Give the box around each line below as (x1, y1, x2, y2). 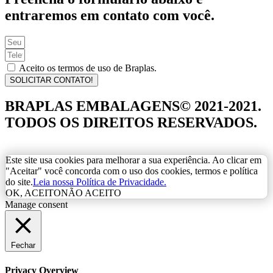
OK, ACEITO (5, 188, 61, 199)
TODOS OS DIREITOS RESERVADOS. (5, 115, 257, 131)
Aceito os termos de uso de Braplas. (19, 62, 157, 73)
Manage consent (5, 199, 68, 210)
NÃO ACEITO (61, 188, 121, 199)
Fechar (11, 241, 35, 250)
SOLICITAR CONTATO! (10, 75, 93, 85)
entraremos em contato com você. (5, 7, 214, 23)
